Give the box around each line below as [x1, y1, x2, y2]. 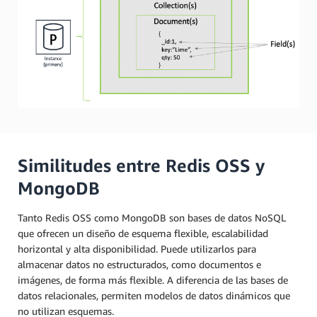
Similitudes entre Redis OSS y [18, 155, 265, 177]
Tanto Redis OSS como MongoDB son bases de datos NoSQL [18, 212, 286, 224]
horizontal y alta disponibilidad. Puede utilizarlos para [18, 243, 256, 255]
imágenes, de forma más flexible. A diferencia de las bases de [18, 274, 288, 287]
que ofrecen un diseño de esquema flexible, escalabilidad [18, 227, 268, 240]
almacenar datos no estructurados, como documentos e [18, 258, 261, 271]
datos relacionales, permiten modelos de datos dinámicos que [18, 289, 290, 302]
